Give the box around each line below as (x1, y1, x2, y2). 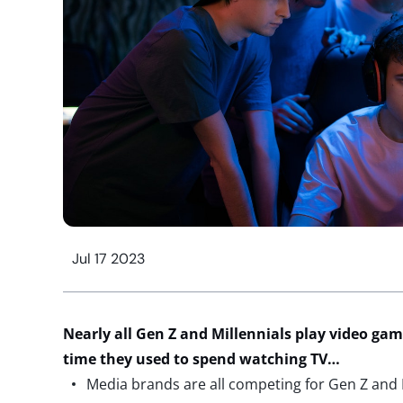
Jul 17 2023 (72, 249, 145, 268)
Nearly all (63, 324, 132, 344)
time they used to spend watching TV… (63, 349, 340, 369)
